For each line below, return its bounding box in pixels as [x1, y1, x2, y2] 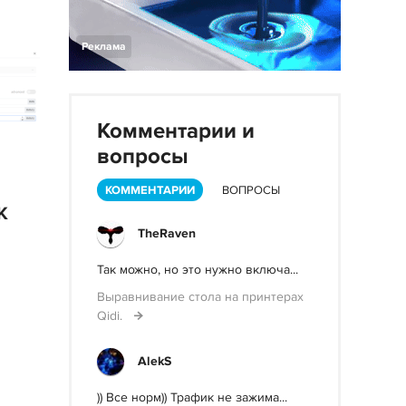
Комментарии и [97, 118, 255, 144]
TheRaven [138, 226, 196, 241]
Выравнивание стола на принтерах [97, 289, 304, 304]
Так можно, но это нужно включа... [97, 262, 298, 277]
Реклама [82, 40, 126, 53]
